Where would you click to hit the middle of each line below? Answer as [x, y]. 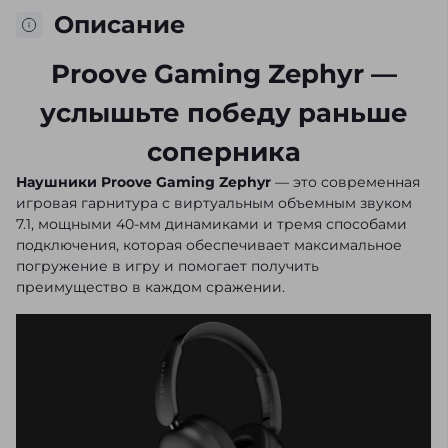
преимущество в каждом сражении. [150, 287]
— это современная [345, 182]
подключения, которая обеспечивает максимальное [209, 245]
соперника [223, 152]
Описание [119, 25]
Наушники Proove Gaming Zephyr [143, 182]
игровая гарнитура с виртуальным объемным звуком [214, 203]
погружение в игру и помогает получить [167, 266]
